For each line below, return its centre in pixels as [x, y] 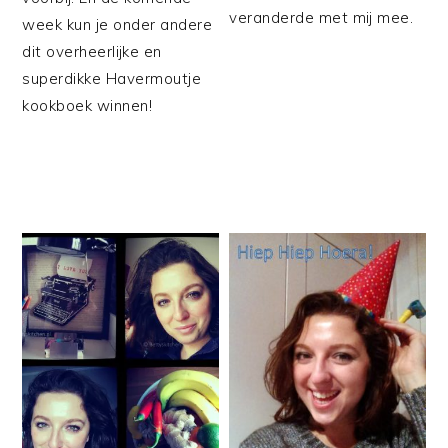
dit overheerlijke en [92, 51]
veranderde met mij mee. [321, 18]
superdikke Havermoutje [112, 78]
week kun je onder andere [117, 24]
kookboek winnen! [92, 105]
